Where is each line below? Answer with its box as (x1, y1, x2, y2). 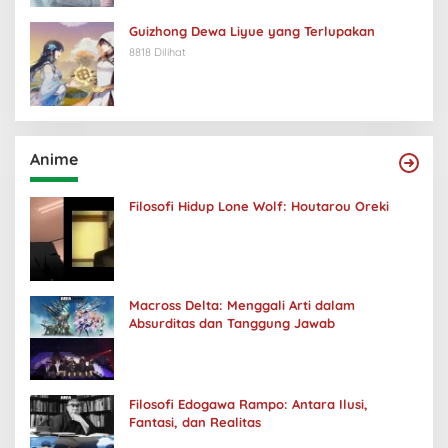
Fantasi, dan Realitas (129, 414, 261, 431)
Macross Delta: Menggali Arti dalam (129, 297, 355, 314)
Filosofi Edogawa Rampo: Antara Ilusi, (129, 396, 368, 413)
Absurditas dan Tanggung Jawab (129, 315, 335, 332)
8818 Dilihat (129, 45, 186, 60)
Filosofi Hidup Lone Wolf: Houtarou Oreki (129, 198, 389, 215)
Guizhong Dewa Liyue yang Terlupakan (129, 23, 375, 40)
